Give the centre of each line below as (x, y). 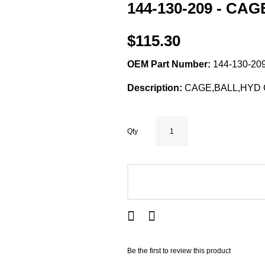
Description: (155, 88)
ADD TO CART (216, 183)
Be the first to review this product (179, 251)
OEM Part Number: (169, 64)
